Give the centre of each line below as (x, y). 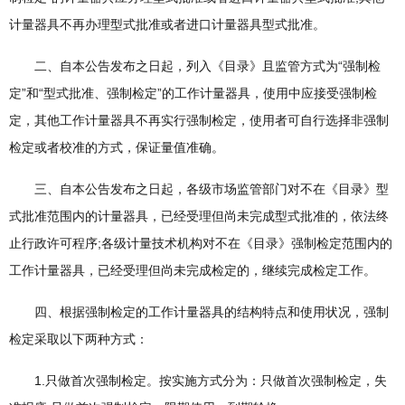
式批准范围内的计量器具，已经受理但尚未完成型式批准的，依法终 (199, 216)
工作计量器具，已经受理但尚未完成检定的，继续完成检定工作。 (193, 270)
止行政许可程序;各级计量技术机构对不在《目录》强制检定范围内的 (201, 243)
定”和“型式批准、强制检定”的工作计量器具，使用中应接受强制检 (193, 93)
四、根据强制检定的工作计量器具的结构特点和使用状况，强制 (199, 312)
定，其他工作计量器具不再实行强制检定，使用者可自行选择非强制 (199, 120)
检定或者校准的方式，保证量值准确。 (117, 147)
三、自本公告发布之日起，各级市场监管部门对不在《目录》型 (199, 189)
